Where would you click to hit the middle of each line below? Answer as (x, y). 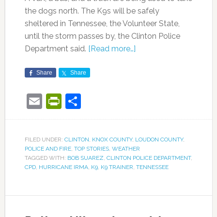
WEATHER (126, 148)
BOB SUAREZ (85, 158)
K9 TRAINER (117, 167)
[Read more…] (112, 48)
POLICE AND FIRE (48, 148)
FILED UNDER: (44, 139)
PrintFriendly (106, 101)
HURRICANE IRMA (63, 167)
